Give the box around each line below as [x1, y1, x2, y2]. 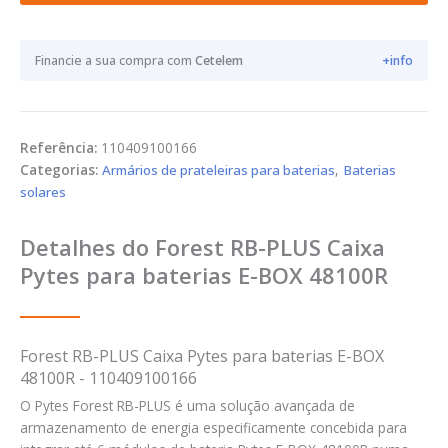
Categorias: [20, 160, 102, 179]
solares [20, 182, 66, 201]
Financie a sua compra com [35, 51, 195, 69]
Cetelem [195, 51, 243, 69]
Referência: [20, 138, 101, 157]
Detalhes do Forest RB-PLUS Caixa [20, 231, 385, 262]
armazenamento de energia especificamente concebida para [20, 418, 407, 438]
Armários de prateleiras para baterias [102, 160, 335, 179]
